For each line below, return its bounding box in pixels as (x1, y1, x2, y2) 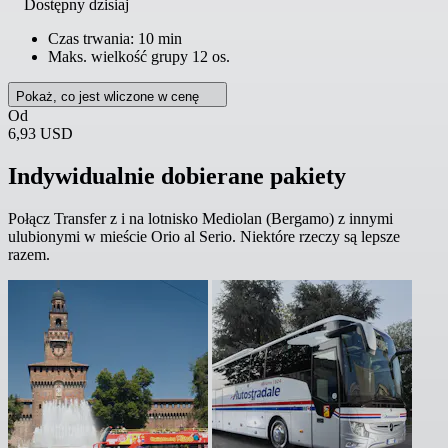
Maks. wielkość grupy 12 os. (48, 47, 230, 65)
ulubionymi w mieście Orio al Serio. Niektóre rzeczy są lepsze (8, 227, 400, 245)
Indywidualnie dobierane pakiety (8, 162, 346, 189)
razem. (8, 245, 50, 263)
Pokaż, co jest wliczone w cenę (16, 88, 203, 104)
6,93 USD (8, 124, 73, 142)
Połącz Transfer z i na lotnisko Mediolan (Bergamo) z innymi (8, 209, 393, 227)
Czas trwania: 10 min (48, 29, 182, 47)
